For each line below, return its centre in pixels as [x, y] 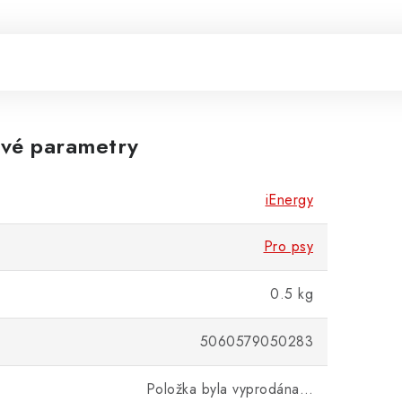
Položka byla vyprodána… [229, 389]
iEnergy [289, 200]
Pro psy [288, 246]
